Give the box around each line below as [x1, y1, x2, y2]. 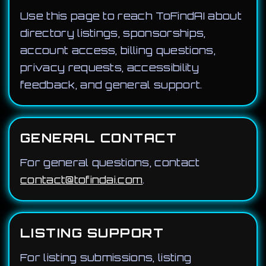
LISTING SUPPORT [20, 225, 164, 240]
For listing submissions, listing [20, 251, 192, 264]
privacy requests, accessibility [20, 61, 199, 74]
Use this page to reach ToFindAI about [20, 9, 242, 22]
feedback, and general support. [20, 78, 202, 91]
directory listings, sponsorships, [20, 27, 206, 39]
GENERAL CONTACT [20, 130, 178, 145]
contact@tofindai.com [20, 173, 143, 186]
